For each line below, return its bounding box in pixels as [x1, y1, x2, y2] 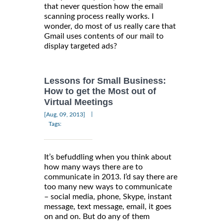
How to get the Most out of [44, 86, 156, 97]
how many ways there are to [44, 163, 143, 171]
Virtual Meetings [44, 97, 113, 107]
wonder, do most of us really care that [44, 22, 176, 30]
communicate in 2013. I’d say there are [44, 172, 177, 181]
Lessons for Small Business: [44, 76, 166, 86]
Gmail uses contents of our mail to [44, 32, 164, 40]
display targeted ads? [44, 42, 117, 50]
